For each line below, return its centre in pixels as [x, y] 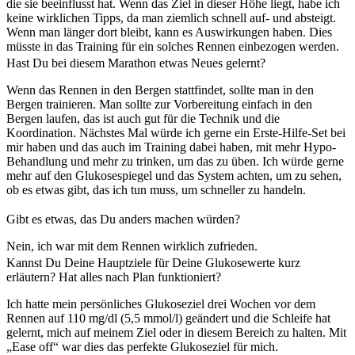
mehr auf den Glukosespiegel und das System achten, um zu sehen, [174, 175]
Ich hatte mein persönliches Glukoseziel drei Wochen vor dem [161, 303]
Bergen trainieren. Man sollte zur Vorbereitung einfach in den [159, 104]
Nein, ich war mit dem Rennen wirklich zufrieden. [132, 246]
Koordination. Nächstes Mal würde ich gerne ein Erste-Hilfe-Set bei [176, 132]
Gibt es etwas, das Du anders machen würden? [123, 219]
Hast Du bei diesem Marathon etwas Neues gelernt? [136, 63]
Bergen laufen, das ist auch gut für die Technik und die [143, 118]
